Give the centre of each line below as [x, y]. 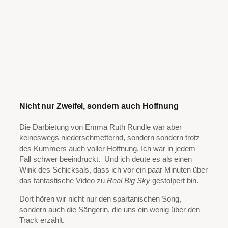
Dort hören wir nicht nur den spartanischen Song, [100, 199]
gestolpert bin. [174, 180]
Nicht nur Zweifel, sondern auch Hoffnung [99, 106]
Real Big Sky [129, 180]
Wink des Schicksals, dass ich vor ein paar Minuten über [113, 170]
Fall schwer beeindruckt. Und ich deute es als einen [106, 159]
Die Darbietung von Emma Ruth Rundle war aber [101, 127]
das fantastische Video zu [63, 180]
